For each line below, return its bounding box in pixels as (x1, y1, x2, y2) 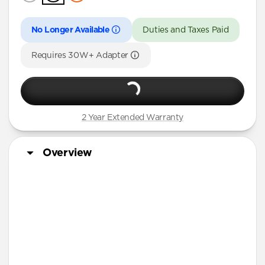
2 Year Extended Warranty (82, 113, 183, 122)
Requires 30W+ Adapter (31, 51, 129, 60)
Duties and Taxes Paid (143, 25, 229, 34)
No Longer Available (31, 25, 110, 34)
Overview (43, 147, 93, 159)
